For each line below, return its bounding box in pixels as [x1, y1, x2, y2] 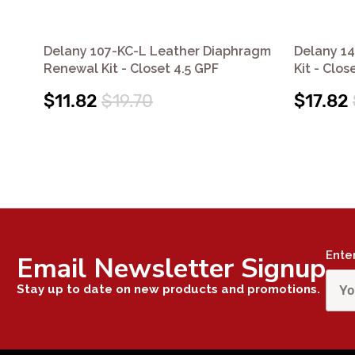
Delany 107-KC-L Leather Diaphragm [44, 43, 271, 59]
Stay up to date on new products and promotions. [17, 281, 320, 296]
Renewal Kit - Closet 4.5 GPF [44, 60, 219, 76]
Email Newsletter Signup [17, 250, 326, 287]
